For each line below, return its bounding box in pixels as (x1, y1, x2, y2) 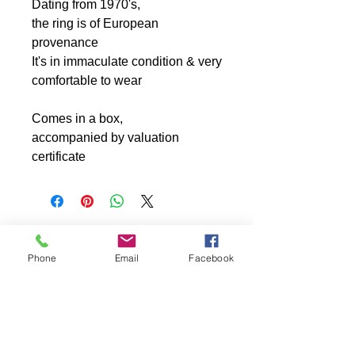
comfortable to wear (32, 74, 142, 88)
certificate (32, 150, 86, 164)
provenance (32, 36, 98, 50)
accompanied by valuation (32, 131, 179, 145)
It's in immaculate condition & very (32, 55, 222, 69)
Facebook (189, 251, 234, 264)
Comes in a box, (32, 112, 123, 126)
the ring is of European (32, 17, 158, 31)
